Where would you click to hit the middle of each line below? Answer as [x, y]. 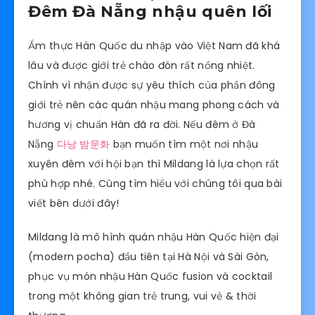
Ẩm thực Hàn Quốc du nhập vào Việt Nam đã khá [154, 45]
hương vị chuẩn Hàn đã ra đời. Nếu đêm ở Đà [142, 124]
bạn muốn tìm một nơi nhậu [184, 144]
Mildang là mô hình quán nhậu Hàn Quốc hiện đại [154, 237]
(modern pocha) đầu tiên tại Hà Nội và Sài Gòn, [149, 257]
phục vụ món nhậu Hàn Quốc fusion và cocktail [150, 277]
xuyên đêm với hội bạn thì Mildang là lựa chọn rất [154, 163]
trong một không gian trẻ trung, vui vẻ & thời [142, 296]
